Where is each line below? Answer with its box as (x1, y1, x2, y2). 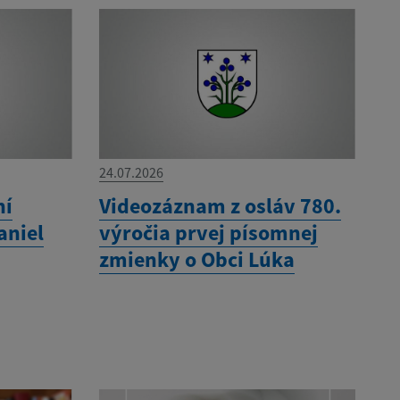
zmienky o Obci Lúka (98, 246, 295, 274)
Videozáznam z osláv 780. (98, 192, 341, 221)
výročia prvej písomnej (98, 219, 318, 247)
